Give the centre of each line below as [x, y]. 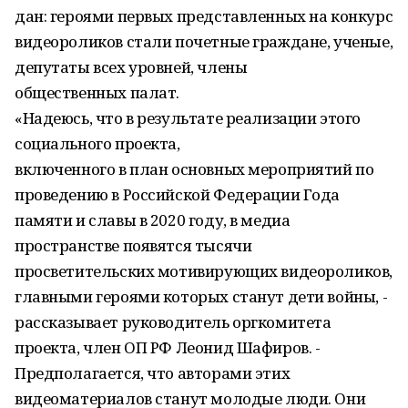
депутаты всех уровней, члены [131, 67]
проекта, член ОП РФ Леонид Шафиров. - [168, 347]
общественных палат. [97, 92]
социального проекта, [97, 143]
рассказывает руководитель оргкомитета [173, 322]
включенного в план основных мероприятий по [194, 169]
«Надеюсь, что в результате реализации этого [188, 118]
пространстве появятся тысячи [133, 245]
